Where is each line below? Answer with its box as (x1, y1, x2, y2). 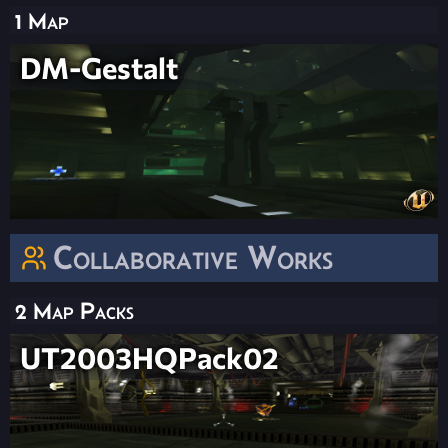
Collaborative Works (53, 239, 333, 277)
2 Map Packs (15, 297, 134, 325)
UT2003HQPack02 (20, 339, 279, 376)
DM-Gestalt (20, 49, 178, 86)
